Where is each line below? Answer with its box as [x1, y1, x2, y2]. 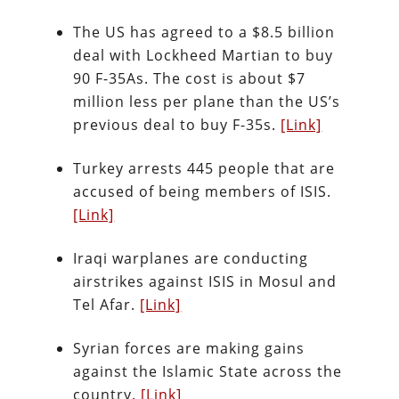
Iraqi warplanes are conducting [73, 248, 309, 268]
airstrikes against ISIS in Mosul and [73, 272, 338, 291]
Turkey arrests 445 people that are [73, 159, 336, 178]
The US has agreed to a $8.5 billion [73, 22, 336, 42]
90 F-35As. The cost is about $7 [73, 69, 306, 88]
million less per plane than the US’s [73, 92, 341, 111]
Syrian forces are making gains [73, 338, 305, 358]
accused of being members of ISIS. [73, 182, 332, 201]
